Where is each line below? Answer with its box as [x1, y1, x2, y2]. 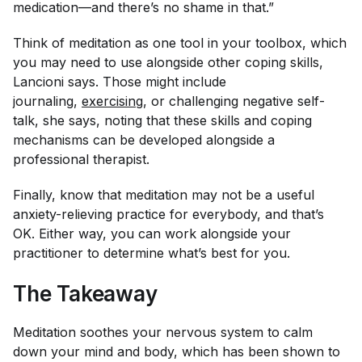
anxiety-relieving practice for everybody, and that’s [13, 205, 324, 222]
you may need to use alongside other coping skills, [13, 53, 323, 70]
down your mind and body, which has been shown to [13, 343, 340, 360]
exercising [82, 92, 143, 109]
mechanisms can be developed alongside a [13, 131, 275, 148]
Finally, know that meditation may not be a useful [13, 186, 314, 203]
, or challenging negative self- [143, 92, 325, 109]
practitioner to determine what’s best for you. [13, 244, 294, 261]
